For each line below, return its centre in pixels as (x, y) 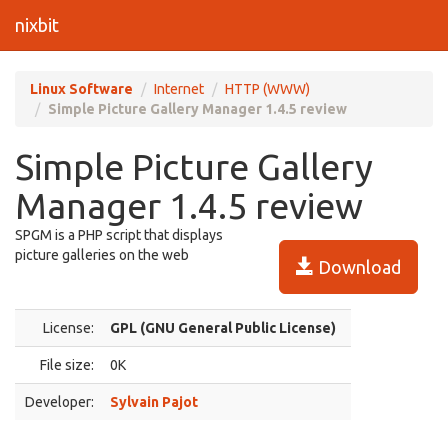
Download (357, 267)
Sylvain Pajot (154, 402)
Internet (179, 89)
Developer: (59, 402)
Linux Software (81, 89)
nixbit (37, 25)
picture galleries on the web (102, 255)
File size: (67, 365)
